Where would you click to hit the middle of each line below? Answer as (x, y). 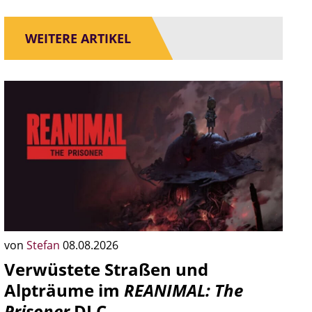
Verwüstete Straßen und (106, 269)
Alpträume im (64, 290)
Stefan (45, 245)
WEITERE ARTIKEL (78, 38)
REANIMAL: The (184, 290)
